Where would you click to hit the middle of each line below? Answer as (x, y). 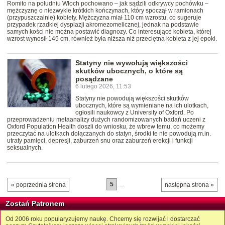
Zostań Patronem (35, 204)
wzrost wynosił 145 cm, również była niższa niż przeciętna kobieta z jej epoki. (112, 39)
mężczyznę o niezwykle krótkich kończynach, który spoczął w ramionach (105, 11)
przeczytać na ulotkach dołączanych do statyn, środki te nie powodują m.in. (109, 134)
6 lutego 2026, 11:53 (103, 87)
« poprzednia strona (38, 185)
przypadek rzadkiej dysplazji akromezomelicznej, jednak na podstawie (103, 25)
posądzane (94, 79)
